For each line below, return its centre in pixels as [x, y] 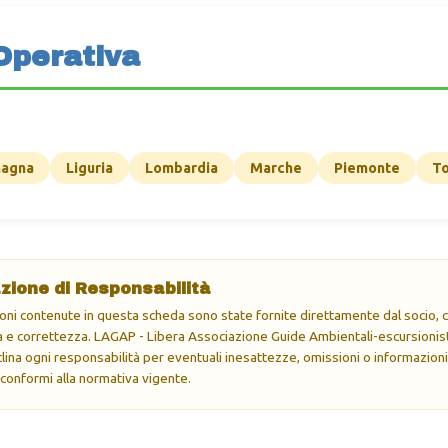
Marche [276, 168]
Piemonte [367, 168]
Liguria [89, 168]
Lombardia [181, 168]
